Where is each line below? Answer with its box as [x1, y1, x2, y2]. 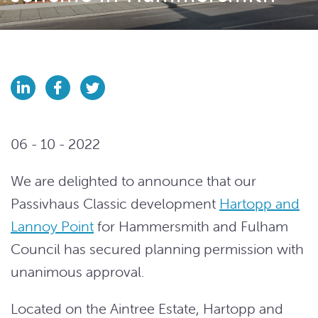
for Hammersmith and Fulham [94, 217, 288, 235]
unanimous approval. [11, 263, 144, 280]
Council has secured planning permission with [11, 240, 304, 258]
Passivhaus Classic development [11, 194, 219, 212]
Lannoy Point [11, 217, 94, 235]
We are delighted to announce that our [11, 172, 256, 190]
